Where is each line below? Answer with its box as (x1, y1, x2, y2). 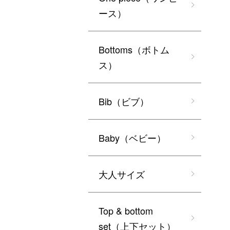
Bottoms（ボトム (99, 43, 169, 56)
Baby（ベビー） (99, 131, 166, 145)
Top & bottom (99, 204, 153, 218)
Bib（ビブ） (99, 94, 149, 108)
